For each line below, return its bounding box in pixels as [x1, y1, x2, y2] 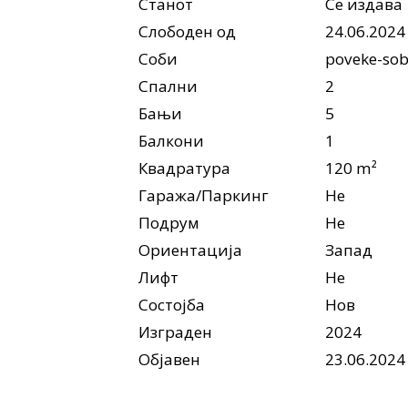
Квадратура [138, 157, 230, 178]
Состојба [138, 293, 205, 315]
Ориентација [138, 239, 242, 260]
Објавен [138, 348, 200, 370]
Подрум [138, 211, 199, 233]
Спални [138, 75, 198, 97]
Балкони [138, 129, 204, 151]
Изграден [138, 321, 212, 342]
